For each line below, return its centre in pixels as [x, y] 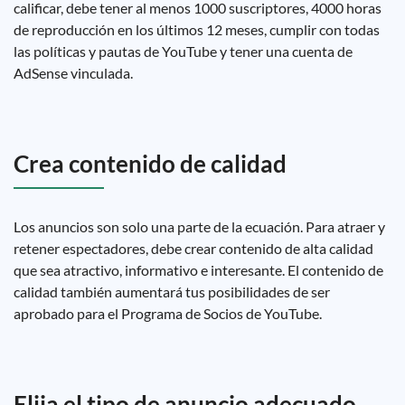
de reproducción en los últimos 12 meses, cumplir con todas [197, 29]
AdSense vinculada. [73, 73]
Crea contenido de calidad [150, 164]
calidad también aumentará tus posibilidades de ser [172, 292]
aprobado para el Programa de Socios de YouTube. [168, 313]
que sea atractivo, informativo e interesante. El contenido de [198, 270]
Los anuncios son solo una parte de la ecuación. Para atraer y [199, 226]
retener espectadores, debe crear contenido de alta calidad [193, 248]
